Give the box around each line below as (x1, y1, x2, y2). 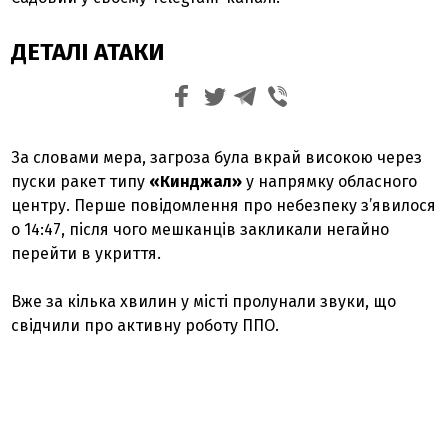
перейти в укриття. (11, 244, 162, 263)
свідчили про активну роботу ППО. (11, 316, 280, 335)
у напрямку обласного (242, 172, 418, 191)
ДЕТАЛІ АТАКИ (11, 38, 165, 66)
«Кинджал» (149, 172, 243, 191)
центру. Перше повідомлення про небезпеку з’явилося (11, 196, 437, 215)
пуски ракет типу (11, 172, 150, 191)
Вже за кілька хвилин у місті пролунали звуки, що (11, 292, 397, 311)
